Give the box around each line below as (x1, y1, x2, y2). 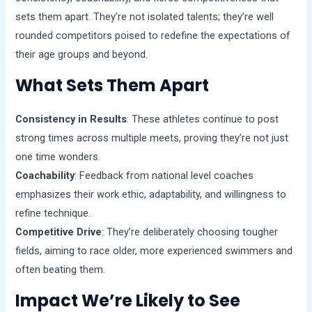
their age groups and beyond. (15, 48, 148, 61)
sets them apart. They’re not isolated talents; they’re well (15, 10, 274, 24)
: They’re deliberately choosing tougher (102, 226, 279, 239)
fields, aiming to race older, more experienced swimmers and (15, 244, 293, 258)
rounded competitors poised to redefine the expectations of (15, 29, 291, 42)
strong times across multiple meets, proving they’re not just (15, 132, 289, 145)
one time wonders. (15, 150, 101, 164)
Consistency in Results (15, 113, 127, 126)
